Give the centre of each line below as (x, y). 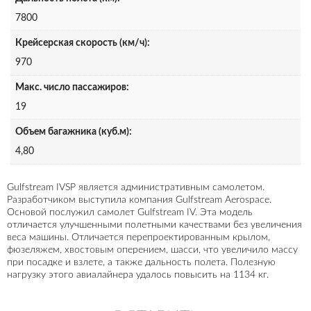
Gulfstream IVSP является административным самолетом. (136, 187)
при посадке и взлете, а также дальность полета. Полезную (141, 262)
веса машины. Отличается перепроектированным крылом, (138, 237)
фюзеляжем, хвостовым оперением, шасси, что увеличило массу (152, 250)
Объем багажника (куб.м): (74, 132)
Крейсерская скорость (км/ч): (83, 43)
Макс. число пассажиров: (72, 88)
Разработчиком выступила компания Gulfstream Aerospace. (139, 200)
